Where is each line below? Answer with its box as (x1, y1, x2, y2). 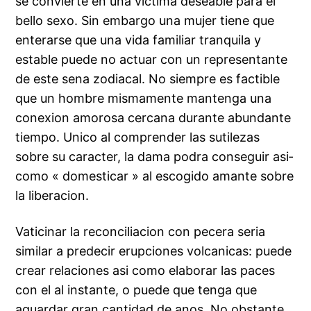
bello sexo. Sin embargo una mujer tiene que (15, 13, 275, 28)
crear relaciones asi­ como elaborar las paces (15, 263, 276, 278)
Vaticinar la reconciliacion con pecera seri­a (15, 224, 266, 239)
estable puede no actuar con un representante (15, 52, 288, 67)
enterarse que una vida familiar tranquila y (15, 33, 262, 48)
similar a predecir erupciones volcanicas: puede (15, 244, 292, 259)
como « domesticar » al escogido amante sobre (15, 169, 294, 184)
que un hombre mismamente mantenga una (15, 91, 272, 106)
